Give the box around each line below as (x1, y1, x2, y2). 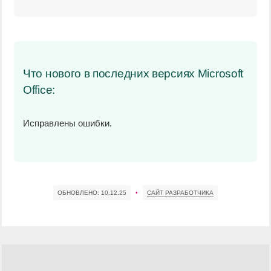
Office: (23, 83, 55, 96)
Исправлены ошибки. (23, 118, 112, 128)
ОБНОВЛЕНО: (57, 189, 101, 196)
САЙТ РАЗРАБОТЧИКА (147, 189, 214, 196)
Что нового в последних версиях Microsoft (23, 67, 243, 80)
